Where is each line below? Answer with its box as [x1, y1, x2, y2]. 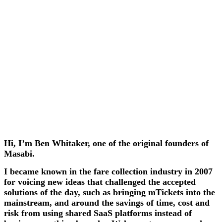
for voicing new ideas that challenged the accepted [4, 176, 196, 187]
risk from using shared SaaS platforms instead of [4, 208, 192, 218]
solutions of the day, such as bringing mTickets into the [4, 187, 215, 197]
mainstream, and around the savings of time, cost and [4, 197, 210, 208]
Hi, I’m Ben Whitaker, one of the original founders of [4, 138, 209, 148]
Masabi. [4, 149, 35, 159]
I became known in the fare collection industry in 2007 [4, 166, 213, 176]
